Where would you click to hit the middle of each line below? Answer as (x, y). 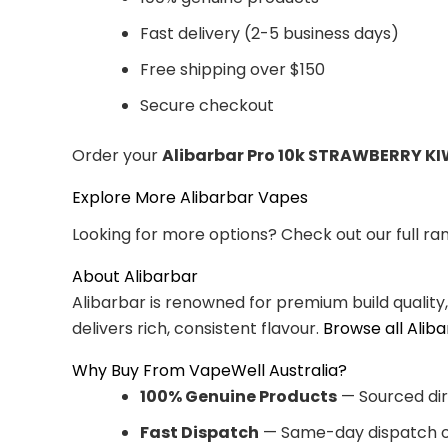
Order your (117, 155)
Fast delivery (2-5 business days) (269, 33)
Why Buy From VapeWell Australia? (209, 370)
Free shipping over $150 (232, 69)
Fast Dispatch (199, 432)
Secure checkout (207, 105)
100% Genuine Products (238, 396)
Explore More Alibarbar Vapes (190, 197)
